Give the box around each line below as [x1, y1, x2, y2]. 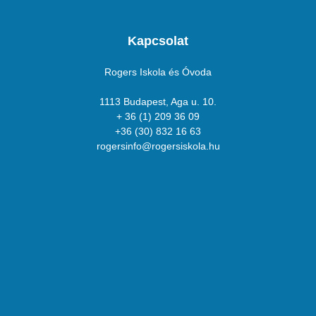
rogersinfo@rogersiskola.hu [96, 140, 220, 152]
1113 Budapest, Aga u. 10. [99, 96, 217, 108]
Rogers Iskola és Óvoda [104, 66, 212, 78]
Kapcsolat [128, 34, 188, 49]
